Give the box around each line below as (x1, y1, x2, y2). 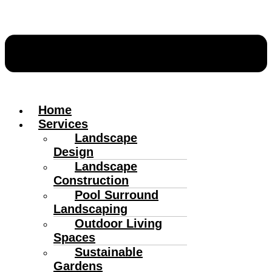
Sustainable (75, 245, 143, 259)
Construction (53, 173, 129, 187)
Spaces (53, 230, 95, 244)
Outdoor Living (75, 216, 162, 230)
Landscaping (53, 202, 127, 216)
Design (53, 144, 93, 158)
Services (38, 117, 88, 131)
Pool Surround (75, 188, 158, 202)
